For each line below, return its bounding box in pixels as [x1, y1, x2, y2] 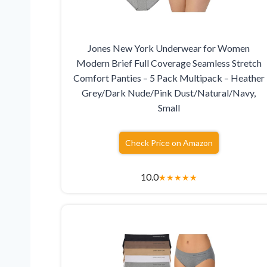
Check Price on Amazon [125, 137, 213, 148]
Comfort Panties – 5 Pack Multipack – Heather [73, 72, 265, 83]
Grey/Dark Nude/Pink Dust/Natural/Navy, [82, 86, 256, 98]
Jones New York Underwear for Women [88, 42, 250, 54]
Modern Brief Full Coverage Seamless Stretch [76, 57, 262, 69]
